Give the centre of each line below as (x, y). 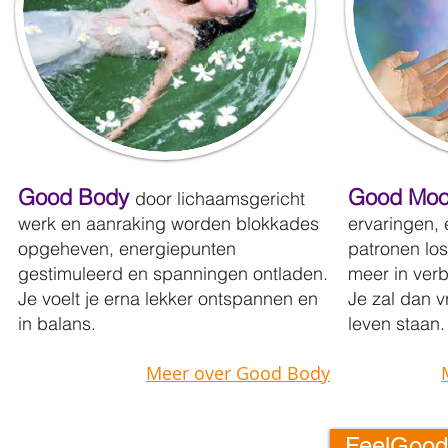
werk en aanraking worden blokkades (168, 223)
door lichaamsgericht (220, 198)
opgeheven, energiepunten (127, 248)
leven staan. (396, 323)
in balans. (57, 323)
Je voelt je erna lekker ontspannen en (168, 298)
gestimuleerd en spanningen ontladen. (173, 273)
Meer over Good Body (238, 372)
